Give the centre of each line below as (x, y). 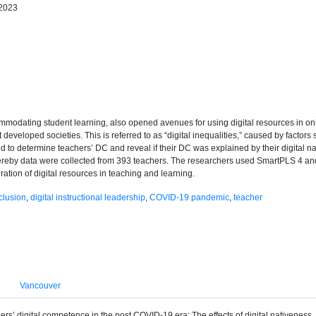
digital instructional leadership (88, 197)
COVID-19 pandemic (189, 197)
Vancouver (40, 286)
